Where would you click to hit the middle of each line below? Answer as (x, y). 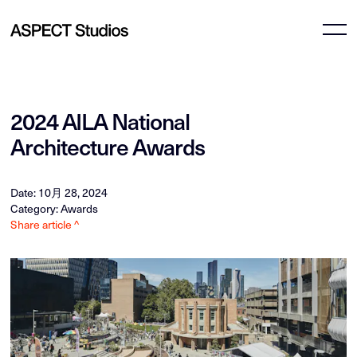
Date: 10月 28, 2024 (59, 192)
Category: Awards (55, 208)
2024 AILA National (100, 121)
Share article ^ (45, 224)
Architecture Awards (108, 146)
